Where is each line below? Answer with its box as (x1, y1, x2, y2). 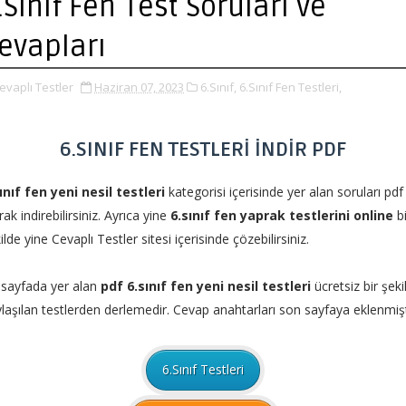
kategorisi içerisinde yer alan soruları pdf (165, 183, 403, 200)
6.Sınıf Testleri (162, 361, 244, 379)
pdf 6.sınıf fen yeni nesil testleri (97, 277, 314, 295)
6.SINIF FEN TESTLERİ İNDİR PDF (60, 138, 346, 161)
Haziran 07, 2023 (94, 79, 184, 95)
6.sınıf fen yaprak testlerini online (170, 207, 393, 224)
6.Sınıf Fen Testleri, (239, 79, 342, 95)
